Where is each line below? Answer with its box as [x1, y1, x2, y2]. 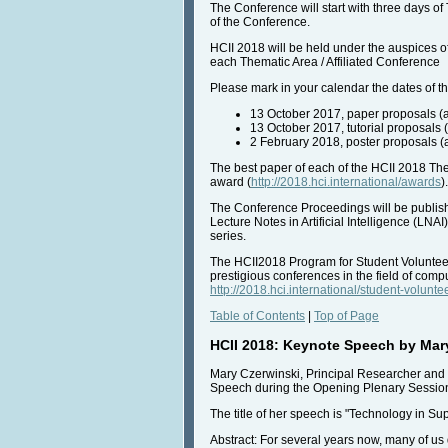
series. [210, 228, 246, 243]
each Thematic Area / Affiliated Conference [210, 54, 440, 69]
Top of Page [314, 308, 379, 323]
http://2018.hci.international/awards [251, 174, 441, 189]
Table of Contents [210, 308, 305, 323]
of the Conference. [210, 14, 310, 29]
